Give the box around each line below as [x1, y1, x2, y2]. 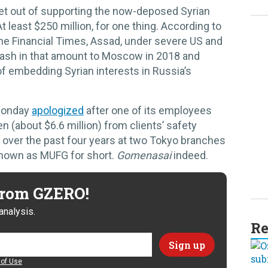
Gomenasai [117, 149, 171, 162]
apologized [32, 104, 84, 117]
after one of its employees [84, 104, 212, 117]
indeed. [171, 149, 208, 162]
